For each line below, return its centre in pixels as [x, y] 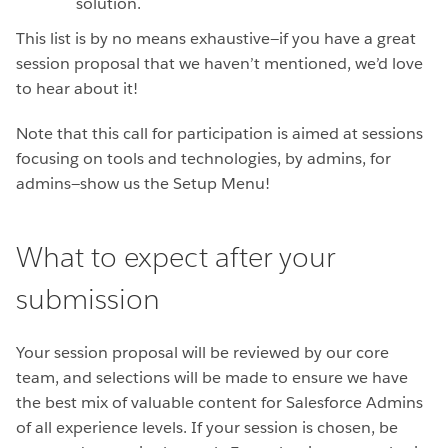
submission [88, 298]
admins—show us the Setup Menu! [143, 183]
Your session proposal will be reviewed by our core [202, 352]
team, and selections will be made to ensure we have [212, 377]
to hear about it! [77, 88]
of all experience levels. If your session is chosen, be [207, 427]
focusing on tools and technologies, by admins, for [203, 158]
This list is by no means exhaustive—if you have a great [216, 38]
